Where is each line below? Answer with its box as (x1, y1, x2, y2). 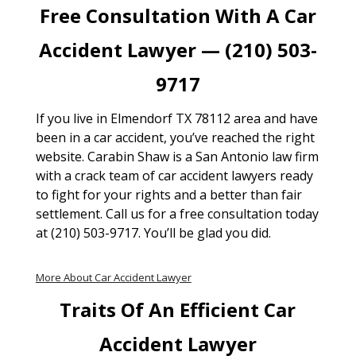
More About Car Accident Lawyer (35, 269, 192, 284)
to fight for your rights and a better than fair (35, 185, 302, 203)
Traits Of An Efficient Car (60, 296, 296, 323)
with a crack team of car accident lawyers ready (35, 166, 313, 184)
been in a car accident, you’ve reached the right (35, 128, 315, 146)
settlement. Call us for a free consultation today (35, 204, 319, 222)
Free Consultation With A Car (39, 2, 316, 29)
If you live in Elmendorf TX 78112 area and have (35, 109, 318, 127)
